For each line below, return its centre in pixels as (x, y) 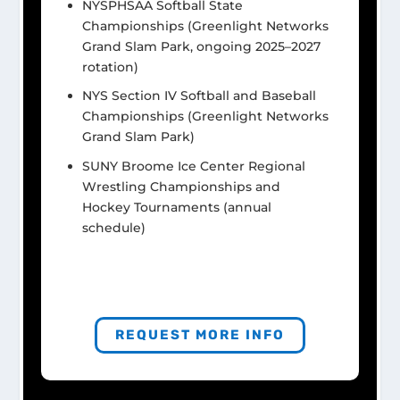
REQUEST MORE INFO (200, 334)
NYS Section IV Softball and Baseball (200, 96)
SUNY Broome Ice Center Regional (194, 167)
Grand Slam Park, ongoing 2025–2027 (202, 46)
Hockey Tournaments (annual (177, 208)
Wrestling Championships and (182, 187)
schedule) (114, 228)
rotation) (111, 67)
